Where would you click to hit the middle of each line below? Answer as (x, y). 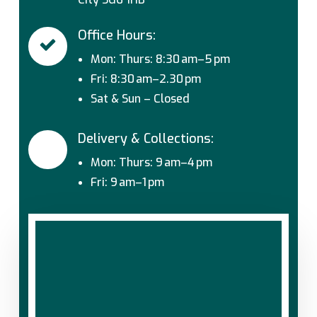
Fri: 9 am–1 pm (128, 183)
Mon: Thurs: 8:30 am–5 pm (161, 59)
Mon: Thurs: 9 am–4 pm (152, 163)
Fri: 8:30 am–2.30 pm (146, 79)
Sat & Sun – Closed (140, 99)
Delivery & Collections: (146, 139)
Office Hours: (117, 36)
